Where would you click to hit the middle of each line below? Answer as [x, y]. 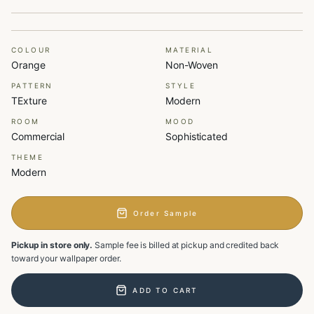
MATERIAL [190, 50]
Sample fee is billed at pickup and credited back [186, 245]
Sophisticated [197, 136]
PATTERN [32, 86]
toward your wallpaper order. [66, 258]
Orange [28, 65]
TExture [29, 101]
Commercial [38, 136]
